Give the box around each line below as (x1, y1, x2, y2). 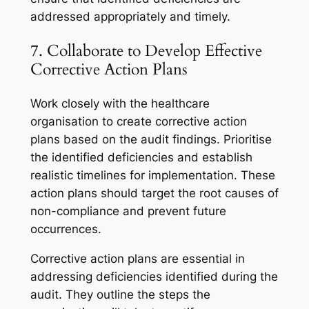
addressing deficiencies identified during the (30, 269, 278, 283)
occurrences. (30, 222, 101, 237)
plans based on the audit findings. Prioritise (30, 132, 272, 147)
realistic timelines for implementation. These (30, 168, 275, 183)
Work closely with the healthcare (30, 97, 210, 111)
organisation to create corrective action (30, 114, 247, 129)
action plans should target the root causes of (30, 186, 279, 201)
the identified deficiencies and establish (30, 150, 252, 165)
